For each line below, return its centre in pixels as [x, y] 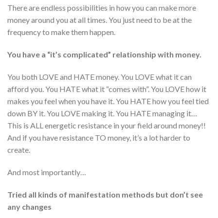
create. [19, 150]
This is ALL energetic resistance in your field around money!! [107, 126]
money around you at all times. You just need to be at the [100, 20]
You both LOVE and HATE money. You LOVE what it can [100, 77]
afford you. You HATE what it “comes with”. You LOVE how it [107, 89]
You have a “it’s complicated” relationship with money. [104, 54]
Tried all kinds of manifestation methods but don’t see [105, 194]
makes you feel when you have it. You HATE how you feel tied [108, 101]
